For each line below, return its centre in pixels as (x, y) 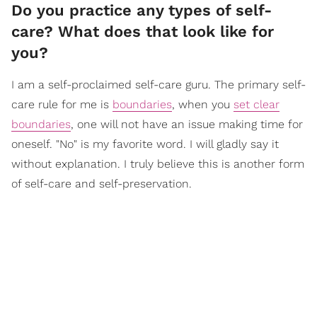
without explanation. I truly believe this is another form (158, 164)
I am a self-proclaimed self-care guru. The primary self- (158, 85)
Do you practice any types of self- (142, 11)
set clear (257, 105)
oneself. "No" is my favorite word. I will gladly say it (145, 144)
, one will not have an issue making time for (187, 125)
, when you (203, 105)
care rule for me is (62, 105)
